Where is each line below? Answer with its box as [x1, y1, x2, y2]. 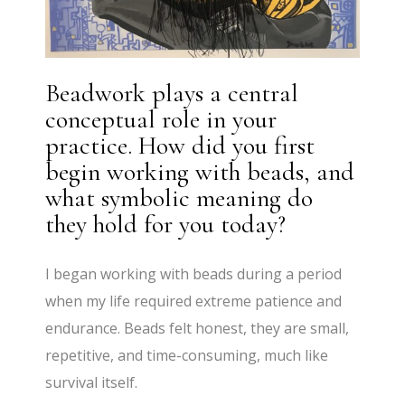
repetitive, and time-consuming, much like [45, 344, 329, 365]
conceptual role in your [45, 103, 278, 135]
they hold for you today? [45, 208, 287, 240]
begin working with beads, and [45, 155, 355, 187]
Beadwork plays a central [45, 77, 299, 108]
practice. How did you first [45, 129, 316, 161]
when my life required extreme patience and [45, 290, 343, 311]
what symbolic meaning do [45, 182, 314, 213]
